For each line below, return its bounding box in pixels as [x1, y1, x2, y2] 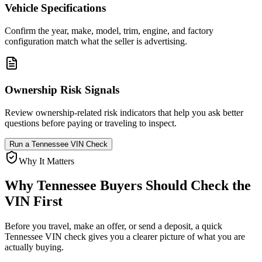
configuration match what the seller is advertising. [5, 36, 187, 47]
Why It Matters [19, 156, 74, 166]
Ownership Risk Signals [5, 83, 119, 96]
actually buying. [5, 242, 64, 253]
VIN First [5, 194, 63, 209]
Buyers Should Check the [96, 178, 251, 194]
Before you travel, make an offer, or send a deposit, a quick [5, 221, 222, 232]
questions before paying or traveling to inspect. [5, 118, 177, 128]
